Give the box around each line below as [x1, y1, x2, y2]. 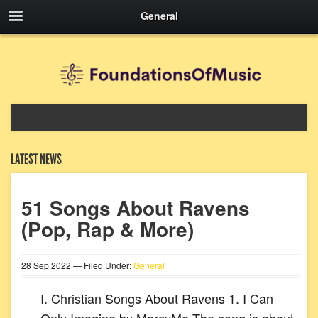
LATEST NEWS [11, 150, 62, 168]
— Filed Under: [71, 259, 133, 271]
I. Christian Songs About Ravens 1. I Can [40, 289, 273, 307]
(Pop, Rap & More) [21, 214, 194, 243]
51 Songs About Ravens [21, 193, 250, 222]
